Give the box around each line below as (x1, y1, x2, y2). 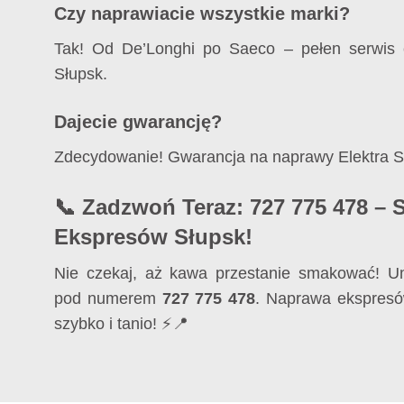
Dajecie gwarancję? (54, 111, 222, 132)
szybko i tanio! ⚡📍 (54, 315, 188, 334)
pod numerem (54, 289, 162, 308)
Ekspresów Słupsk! (54, 224, 252, 249)
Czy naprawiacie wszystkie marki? (54, 3, 350, 23)
